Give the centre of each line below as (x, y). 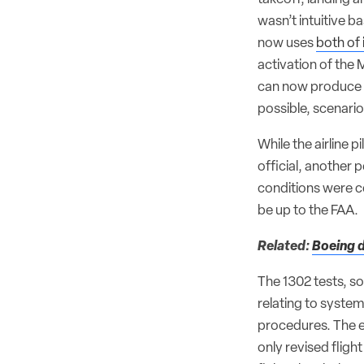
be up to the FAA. (308, 211)
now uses (287, 43)
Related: (285, 247)
